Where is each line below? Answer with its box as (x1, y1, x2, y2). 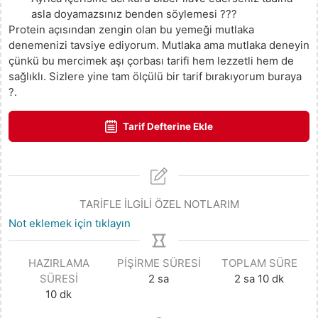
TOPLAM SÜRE (221, 256, 297, 270)
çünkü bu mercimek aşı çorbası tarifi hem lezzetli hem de (9, 53, 294, 67)
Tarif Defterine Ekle (121, 120, 214, 132)
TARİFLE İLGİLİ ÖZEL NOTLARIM (79, 197, 239, 211)
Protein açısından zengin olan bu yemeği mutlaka (9, 22, 254, 36)
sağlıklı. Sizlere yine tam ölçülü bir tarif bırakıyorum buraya (9, 69, 302, 83)
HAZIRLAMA (28, 256, 89, 270)
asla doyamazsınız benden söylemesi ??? (31, 6, 237, 21)
